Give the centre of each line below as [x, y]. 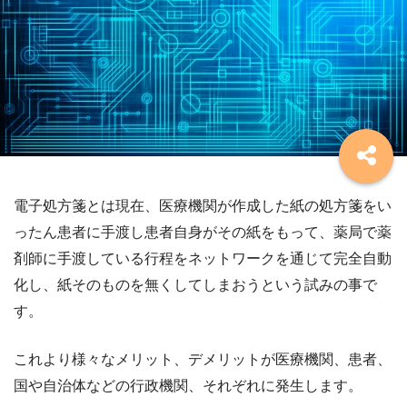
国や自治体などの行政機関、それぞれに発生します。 [188, 386]
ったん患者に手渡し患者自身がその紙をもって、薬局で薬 [203, 233]
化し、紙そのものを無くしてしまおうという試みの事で [195, 285]
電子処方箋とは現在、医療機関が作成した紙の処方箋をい [203, 206]
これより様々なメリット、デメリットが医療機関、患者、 [203, 360]
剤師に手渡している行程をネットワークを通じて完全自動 [203, 259]
